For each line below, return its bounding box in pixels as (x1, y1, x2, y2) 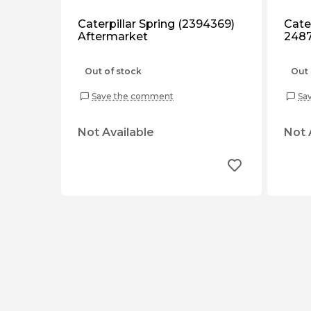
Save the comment (92, 90, 174, 101)
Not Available (78, 126, 154, 139)
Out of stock (85, 66, 142, 76)
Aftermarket (78, 30, 148, 43)
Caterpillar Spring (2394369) (78, 17, 235, 31)
